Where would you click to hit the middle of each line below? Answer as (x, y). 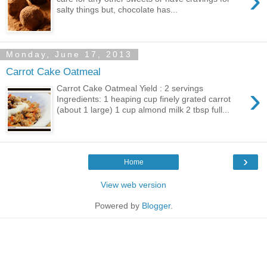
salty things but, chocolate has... (117, 10)
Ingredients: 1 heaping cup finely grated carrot (144, 99)
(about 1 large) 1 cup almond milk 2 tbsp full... (143, 110)
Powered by (118, 206)
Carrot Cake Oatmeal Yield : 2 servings (130, 89)
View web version (133, 185)
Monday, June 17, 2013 (69, 55)
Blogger (156, 206)
